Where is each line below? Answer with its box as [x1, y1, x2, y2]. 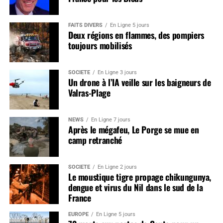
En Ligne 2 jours [97, 163, 137, 170]
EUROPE [68, 211, 89, 218]
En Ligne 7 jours [91, 116, 130, 123]
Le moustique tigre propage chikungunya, [68, 170, 212, 183]
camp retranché [68, 133, 122, 146]
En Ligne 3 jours [97, 69, 137, 76]
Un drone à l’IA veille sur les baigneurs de [68, 75, 211, 89]
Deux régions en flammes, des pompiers [68, 28, 204, 41]
